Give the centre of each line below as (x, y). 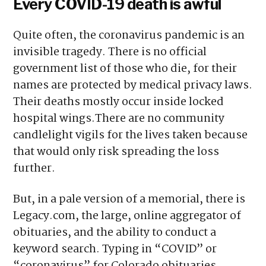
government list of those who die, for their (125, 69)
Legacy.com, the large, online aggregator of (127, 216)
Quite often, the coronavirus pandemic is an (129, 36)
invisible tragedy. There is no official (110, 53)
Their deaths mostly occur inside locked (119, 102)
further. (34, 169)
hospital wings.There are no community (119, 119)
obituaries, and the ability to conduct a (115, 233)
